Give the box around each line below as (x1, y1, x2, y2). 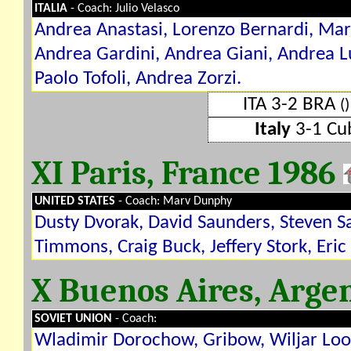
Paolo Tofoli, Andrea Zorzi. (34, 69, 241, 89)
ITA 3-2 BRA (242, 95, 340, 114)
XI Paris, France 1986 (31, 154, 343, 192)
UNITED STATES (34, 195, 118, 208)
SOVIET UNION (34, 313, 115, 325)
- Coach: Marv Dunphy (118, 195, 232, 208)
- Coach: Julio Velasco (71, 2, 179, 15)
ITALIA (34, 2, 71, 15)
